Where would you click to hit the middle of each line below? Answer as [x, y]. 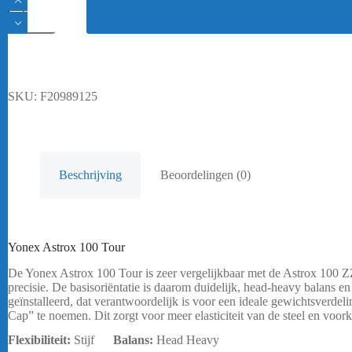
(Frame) [26, 49]
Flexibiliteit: [39, 339]
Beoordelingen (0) [205, 174]
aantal [22, 62]
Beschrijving [90, 174]
